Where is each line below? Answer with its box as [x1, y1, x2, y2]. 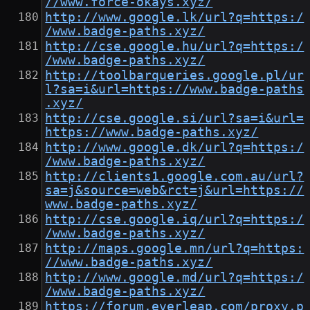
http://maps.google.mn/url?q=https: [45, 241, 304, 256]
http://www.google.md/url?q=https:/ [45, 271, 304, 285]
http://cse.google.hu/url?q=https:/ [45, 39, 304, 54]
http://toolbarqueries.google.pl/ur [45, 69, 304, 83]
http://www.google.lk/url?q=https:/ [45, 10, 304, 25]
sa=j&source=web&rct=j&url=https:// [45, 183, 304, 198]
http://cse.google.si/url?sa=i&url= [45, 111, 304, 126]
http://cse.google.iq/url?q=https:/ [45, 212, 304, 227]
